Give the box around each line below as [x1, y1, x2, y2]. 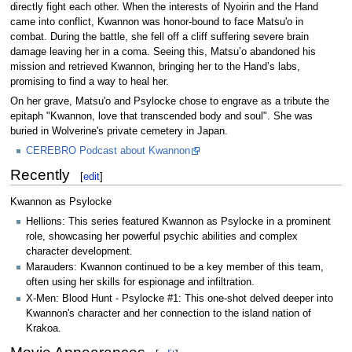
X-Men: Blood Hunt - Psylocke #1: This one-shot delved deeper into [26, 292, 333, 304]
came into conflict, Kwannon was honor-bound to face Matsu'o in [9, 16, 303, 27]
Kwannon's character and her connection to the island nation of [26, 307, 311, 319]
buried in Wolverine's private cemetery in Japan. [9, 126, 228, 137]
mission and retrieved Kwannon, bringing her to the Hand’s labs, [9, 60, 300, 72]
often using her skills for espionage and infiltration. [26, 277, 255, 288]
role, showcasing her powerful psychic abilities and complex [26, 231, 298, 243]
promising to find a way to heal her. [9, 75, 169, 87]
